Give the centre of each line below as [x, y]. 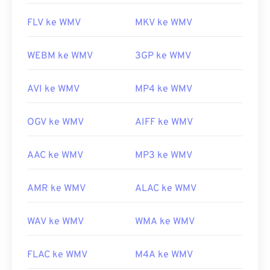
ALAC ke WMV [166, 189]
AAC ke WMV [55, 156]
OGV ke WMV [55, 123]
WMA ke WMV [165, 222]
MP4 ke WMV [164, 89]
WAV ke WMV [55, 222]
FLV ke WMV [54, 23]
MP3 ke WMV [164, 156]
